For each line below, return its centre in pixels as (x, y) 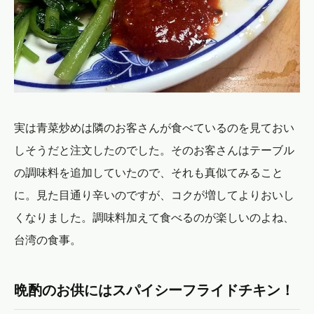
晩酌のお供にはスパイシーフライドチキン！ (161, 289)
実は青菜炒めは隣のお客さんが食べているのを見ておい (154, 127)
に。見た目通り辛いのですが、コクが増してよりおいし (154, 194)
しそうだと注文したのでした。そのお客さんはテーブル (154, 150)
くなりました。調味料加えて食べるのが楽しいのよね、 (154, 217)
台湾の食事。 (48, 239)
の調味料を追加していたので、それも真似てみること (149, 172)
